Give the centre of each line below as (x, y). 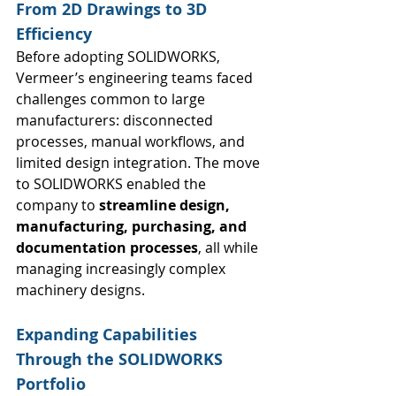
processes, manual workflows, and (132, 142)
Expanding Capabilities (109, 335)
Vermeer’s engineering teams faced (136, 78)
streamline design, (166, 206)
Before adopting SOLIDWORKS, (120, 57)
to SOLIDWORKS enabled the (113, 184)
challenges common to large (112, 99)
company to (57, 206)
